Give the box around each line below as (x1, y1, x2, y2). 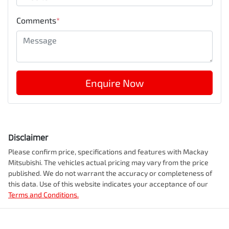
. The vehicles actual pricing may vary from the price (41, 158, 209, 167)
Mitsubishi (8, 158, 41, 167)
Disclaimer (8, 132, 48, 143)
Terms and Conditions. (8, 190, 79, 199)
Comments (16, 15, 56, 26)
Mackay (183, 147, 208, 156)
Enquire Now (85, 77, 144, 89)
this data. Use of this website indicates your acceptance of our (8, 179, 208, 189)
